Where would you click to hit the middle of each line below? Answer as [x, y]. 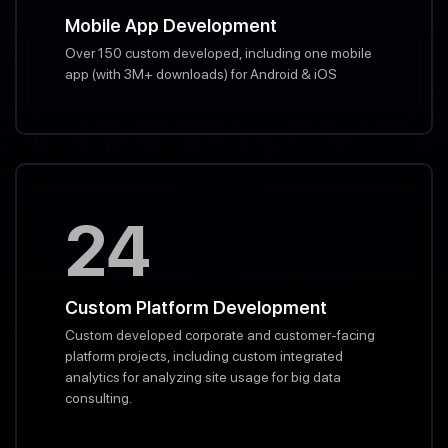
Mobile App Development [171, 26]
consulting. [98, 398]
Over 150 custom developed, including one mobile [218, 53]
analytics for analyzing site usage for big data [203, 377]
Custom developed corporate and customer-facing [220, 335]
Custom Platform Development [196, 308]
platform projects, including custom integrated [204, 356]
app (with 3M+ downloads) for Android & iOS [201, 74]
